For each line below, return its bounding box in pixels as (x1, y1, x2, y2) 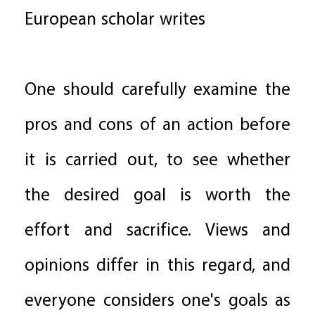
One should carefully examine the (25, 78, 290, 103)
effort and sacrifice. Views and (25, 219, 290, 244)
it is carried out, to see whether (25, 148, 290, 174)
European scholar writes (25, 8, 205, 33)
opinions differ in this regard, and (25, 254, 290, 279)
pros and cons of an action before (25, 113, 290, 139)
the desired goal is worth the (25, 184, 290, 209)
